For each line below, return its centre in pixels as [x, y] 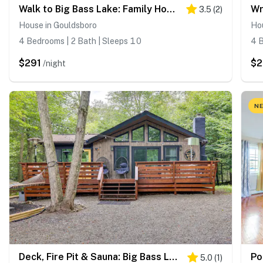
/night [54, 63]
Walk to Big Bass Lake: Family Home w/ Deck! [171, 9]
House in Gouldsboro [58, 25]
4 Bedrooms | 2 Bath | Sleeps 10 [80, 41]
